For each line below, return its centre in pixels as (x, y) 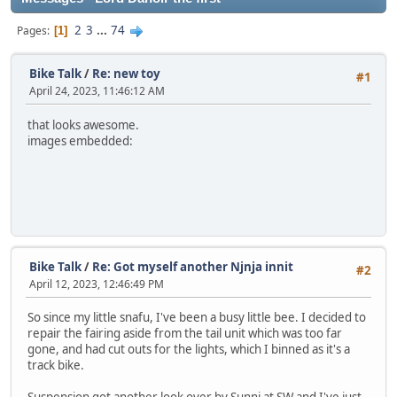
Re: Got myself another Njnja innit (193, 267)
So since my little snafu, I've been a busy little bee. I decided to (197, 318)
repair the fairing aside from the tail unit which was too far (185, 334)
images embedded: (80, 140)
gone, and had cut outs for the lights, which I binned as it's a (189, 350)
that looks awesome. (83, 125)
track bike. (56, 366)
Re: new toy (126, 74)
